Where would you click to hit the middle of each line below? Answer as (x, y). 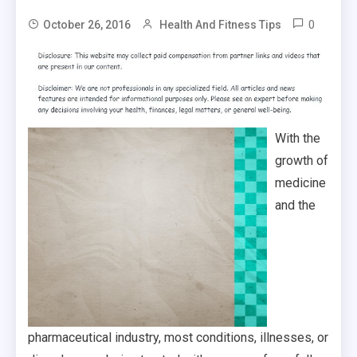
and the (295, 205)
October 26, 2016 (87, 25)
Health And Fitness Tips (220, 25)
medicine (300, 182)
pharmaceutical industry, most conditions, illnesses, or (178, 337)
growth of (302, 160)
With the (298, 138)
